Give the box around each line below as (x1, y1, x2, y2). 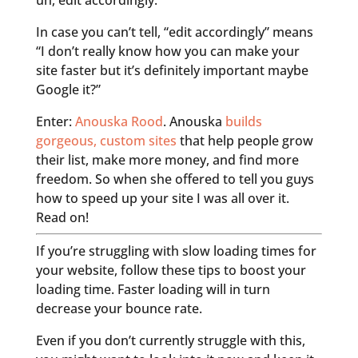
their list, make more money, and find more (35, 151, 299, 169)
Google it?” (35, 81, 101, 99)
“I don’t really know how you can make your (35, 42, 300, 61)
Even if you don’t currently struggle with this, (35, 332, 305, 350)
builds (225, 113, 262, 131)
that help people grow (176, 132, 313, 150)
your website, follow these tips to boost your (35, 261, 306, 280)
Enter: (35, 113, 75, 131)
